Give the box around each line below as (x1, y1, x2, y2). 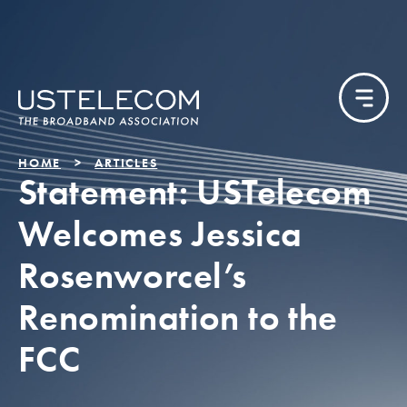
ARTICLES (94, 154, 158, 171)
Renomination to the (18, 294, 338, 341)
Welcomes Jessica (18, 211, 303, 257)
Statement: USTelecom (18, 169, 372, 215)
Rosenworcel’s (18, 253, 247, 299)
